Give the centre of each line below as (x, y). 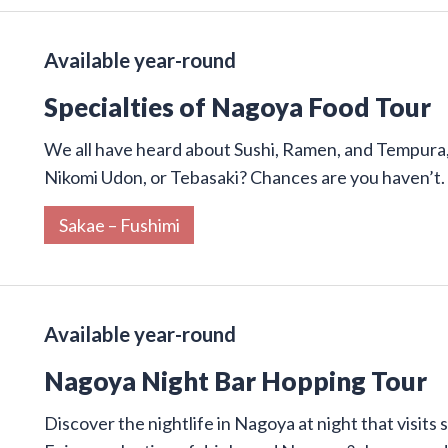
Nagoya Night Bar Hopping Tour (235, 380)
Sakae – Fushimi (119, 224)
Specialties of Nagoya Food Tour (237, 106)
